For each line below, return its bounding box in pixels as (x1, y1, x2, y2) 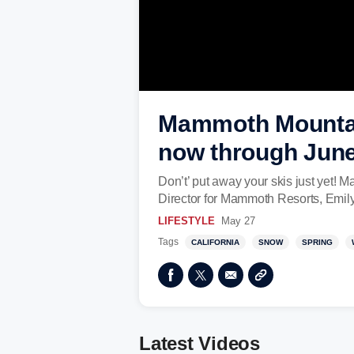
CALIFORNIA (191, 238, 239, 247)
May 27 (221, 215, 255, 227)
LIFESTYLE (158, 215, 215, 227)
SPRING (302, 238, 333, 247)
